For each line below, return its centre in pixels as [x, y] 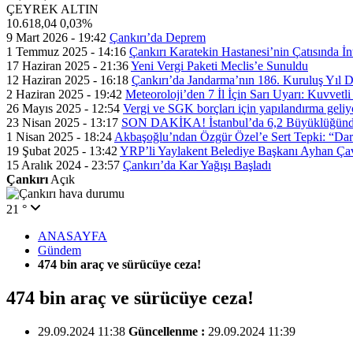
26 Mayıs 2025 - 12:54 [63, 108]
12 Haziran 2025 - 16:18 [67, 80]
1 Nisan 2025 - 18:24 [59, 137]
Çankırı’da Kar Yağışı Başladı [197, 165]
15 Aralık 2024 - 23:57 [63, 165]
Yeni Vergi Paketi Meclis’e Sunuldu [219, 66]
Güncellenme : [168, 331]
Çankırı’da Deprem [158, 37]
